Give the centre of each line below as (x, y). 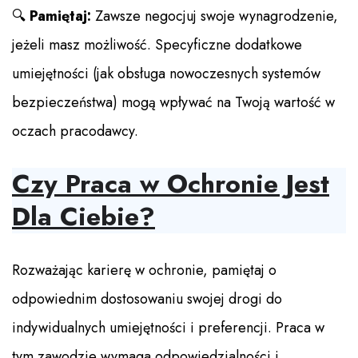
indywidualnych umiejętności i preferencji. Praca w (168, 328)
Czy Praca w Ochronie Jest (171, 184)
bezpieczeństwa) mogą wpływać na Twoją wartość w (173, 103)
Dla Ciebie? (84, 217)
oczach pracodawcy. (75, 131)
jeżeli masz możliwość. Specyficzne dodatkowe (157, 45)
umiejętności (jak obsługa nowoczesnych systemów (166, 74)
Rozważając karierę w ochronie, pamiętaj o (144, 270)
